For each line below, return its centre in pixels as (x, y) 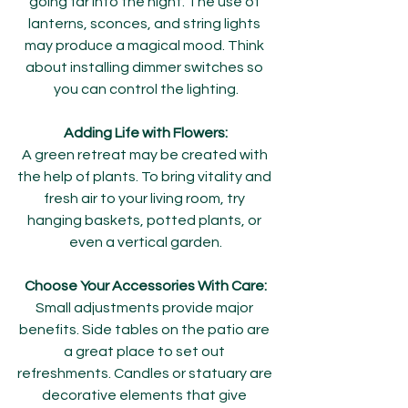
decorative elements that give (146, 395)
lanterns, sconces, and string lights (146, 24)
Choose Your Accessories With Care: (146, 286)
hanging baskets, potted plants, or (146, 220)
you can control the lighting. (146, 89)
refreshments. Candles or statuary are (146, 373)
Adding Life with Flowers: (146, 133)
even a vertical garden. (146, 242)
